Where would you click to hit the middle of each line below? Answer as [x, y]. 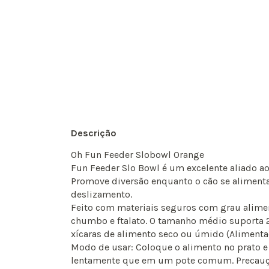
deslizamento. [101, 195]
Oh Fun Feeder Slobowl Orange [138, 155]
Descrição [94, 133]
